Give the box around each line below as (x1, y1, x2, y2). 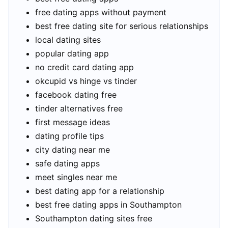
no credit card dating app (35, 62, 134, 72)
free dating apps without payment (35, 7, 166, 17)
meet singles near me (35, 172, 117, 182)
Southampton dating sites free (35, 213, 152, 223)
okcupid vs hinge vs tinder (35, 75, 137, 86)
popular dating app (35, 48, 109, 59)
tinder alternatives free (35, 103, 123, 113)
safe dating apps (35, 158, 100, 168)
